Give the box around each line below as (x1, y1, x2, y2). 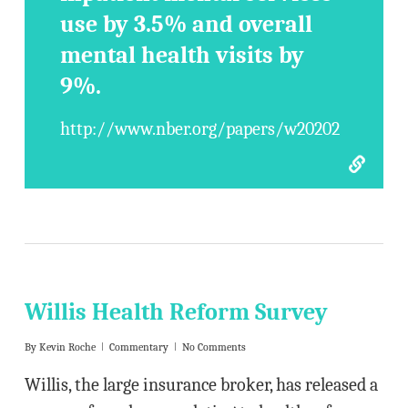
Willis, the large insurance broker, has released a (24, 374, 378, 395)
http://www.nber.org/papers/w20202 (60, 118, 341, 139)
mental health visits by (60, 42, 305, 69)
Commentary (108, 341, 168, 353)
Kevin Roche (38, 341, 96, 353)
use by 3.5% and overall (60, 11, 313, 38)
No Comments (181, 341, 246, 353)
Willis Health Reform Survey (24, 299, 328, 326)
